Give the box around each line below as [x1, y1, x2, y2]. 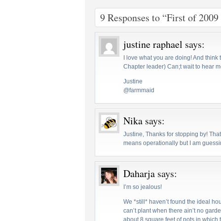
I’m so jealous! [123, 184, 162, 190]
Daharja [123, 167, 155, 180]
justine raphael [123, 37, 183, 51]
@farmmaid [123, 87, 154, 94]
